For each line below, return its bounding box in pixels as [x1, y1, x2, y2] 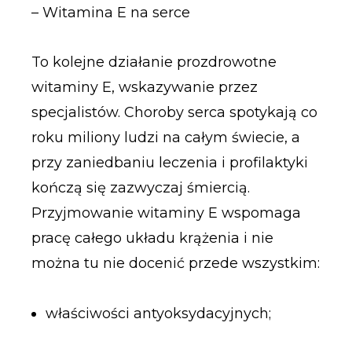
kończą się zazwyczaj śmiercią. [31, 179, 250, 197]
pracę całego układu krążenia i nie [31, 229, 273, 247]
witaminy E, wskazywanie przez [31, 79, 258, 97]
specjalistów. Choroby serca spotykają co [31, 104, 317, 122]
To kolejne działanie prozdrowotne [31, 53, 277, 71]
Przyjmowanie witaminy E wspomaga [31, 204, 301, 222]
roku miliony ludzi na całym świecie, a [31, 129, 300, 147]
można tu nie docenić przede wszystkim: [31, 255, 320, 273]
